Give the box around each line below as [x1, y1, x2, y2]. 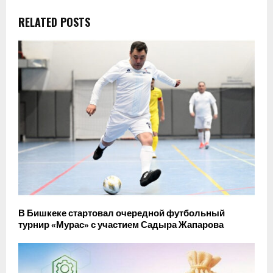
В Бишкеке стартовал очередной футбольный [18, 205, 225, 221]
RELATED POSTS [18, 14, 90, 30]
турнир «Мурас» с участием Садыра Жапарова [18, 217, 224, 233]
